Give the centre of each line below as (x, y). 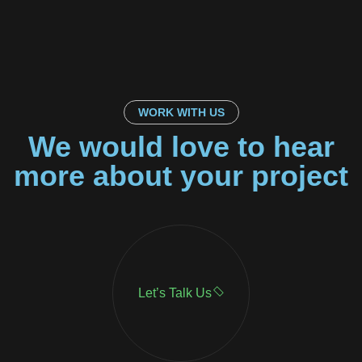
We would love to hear (181, 146)
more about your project (181, 175)
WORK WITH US (181, 112)
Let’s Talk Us (175, 293)
